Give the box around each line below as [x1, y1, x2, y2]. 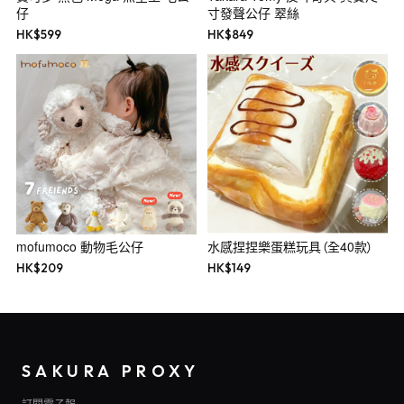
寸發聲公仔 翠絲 [207, 4, 299, 23]
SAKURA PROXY [22, 361, 200, 382]
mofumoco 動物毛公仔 [15, 237, 143, 256]
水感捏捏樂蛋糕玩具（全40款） [207, 237, 373, 256]
